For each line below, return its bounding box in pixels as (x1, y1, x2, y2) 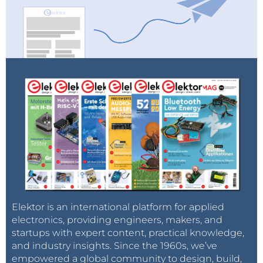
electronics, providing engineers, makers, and (12, 214, 222, 226)
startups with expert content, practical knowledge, (12, 227, 244, 239)
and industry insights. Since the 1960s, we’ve (12, 240, 217, 252)
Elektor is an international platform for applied (12, 201, 224, 213)
